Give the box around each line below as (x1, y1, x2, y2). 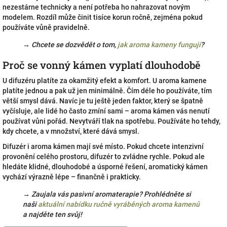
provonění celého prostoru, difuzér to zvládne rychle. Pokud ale (3, 153, 205, 161)
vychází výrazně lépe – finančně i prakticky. (3, 173, 142, 181)
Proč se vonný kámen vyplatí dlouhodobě (3, 58, 200, 71)
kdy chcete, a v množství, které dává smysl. (3, 127, 139, 135)
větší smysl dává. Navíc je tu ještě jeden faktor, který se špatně (3, 97, 203, 105)
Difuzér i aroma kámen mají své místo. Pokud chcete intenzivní (3, 142, 204, 150)
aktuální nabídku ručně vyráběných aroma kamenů (38, 200, 200, 208)
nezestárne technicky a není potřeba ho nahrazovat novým (3, 3, 190, 11)
